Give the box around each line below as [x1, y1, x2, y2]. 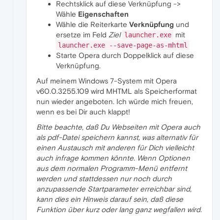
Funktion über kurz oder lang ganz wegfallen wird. [36, 205, 202, 214]
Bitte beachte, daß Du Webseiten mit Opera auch [36, 122, 200, 131]
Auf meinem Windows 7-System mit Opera [36, 76, 177, 85]
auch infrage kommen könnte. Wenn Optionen [36, 153, 190, 162]
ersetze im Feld [56, 30, 109, 39]
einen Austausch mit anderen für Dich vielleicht [36, 143, 194, 152]
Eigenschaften [78, 9, 129, 18]
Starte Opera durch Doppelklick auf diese [56, 51, 194, 59]
